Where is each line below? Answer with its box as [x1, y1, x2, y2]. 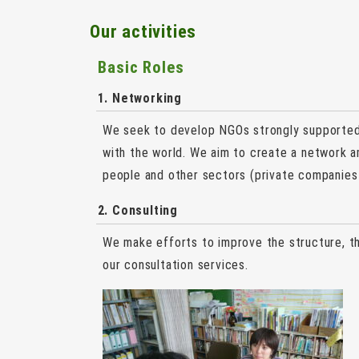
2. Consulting [97, 202, 178, 218]
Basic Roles [98, 58, 185, 78]
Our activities [90, 21, 197, 42]
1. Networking [97, 90, 182, 106]
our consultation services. [103, 257, 248, 273]
